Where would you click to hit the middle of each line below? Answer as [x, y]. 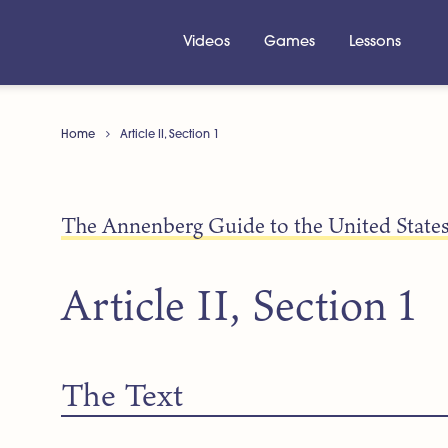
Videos [206, 42]
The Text [122, 394]
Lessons [375, 42]
